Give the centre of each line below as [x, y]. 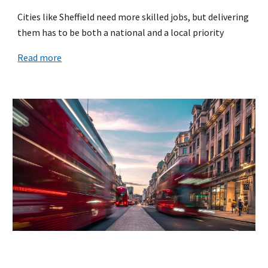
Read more [40, 57]
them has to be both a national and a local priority [121, 32]
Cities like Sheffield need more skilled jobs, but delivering [133, 16]
